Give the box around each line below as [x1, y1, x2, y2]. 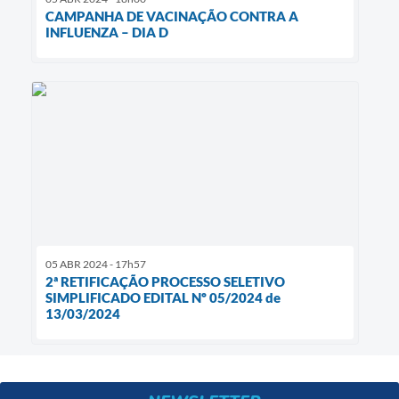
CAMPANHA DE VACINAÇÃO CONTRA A [45, 7, 298, 24]
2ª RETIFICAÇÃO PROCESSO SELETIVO [45, 273, 285, 290]
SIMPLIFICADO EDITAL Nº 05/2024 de [45, 289, 281, 306]
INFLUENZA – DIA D [45, 23, 168, 40]
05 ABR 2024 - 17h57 [45, 257, 146, 272]
